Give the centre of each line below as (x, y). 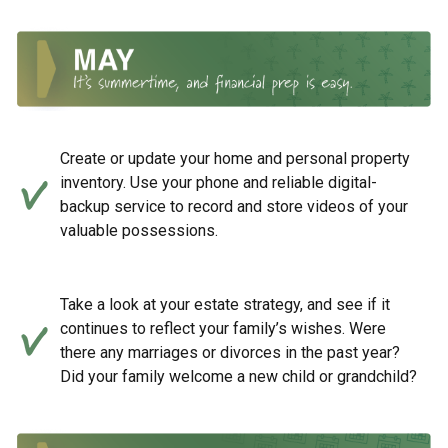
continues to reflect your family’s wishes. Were (223, 328)
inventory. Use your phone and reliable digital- (218, 182)
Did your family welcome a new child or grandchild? (238, 376)
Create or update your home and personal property (235, 158)
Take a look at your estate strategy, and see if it (225, 304)
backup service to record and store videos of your (234, 206)
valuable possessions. (139, 230)
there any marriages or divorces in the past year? (230, 352)
